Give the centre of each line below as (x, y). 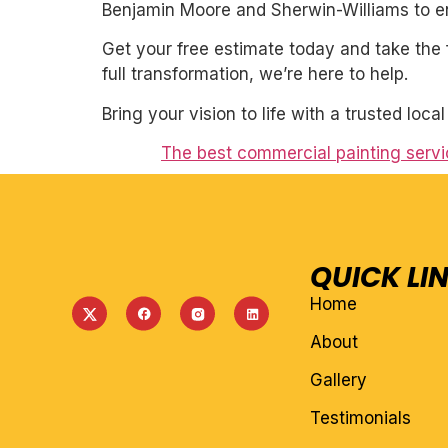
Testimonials (360, 418)
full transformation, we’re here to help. (255, 74)
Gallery (338, 380)
